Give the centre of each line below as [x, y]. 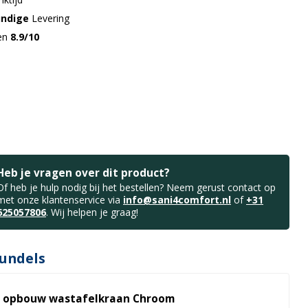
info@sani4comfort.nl [177, 199]
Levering [51, 18]
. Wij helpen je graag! [92, 212]
